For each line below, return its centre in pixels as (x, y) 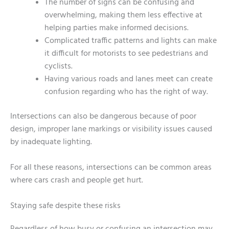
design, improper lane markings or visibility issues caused (111, 130)
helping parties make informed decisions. (116, 28)
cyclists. (58, 67)
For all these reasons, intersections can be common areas (111, 168)
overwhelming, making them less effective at (123, 16)
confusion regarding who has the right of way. (126, 92)
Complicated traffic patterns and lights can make (130, 41)
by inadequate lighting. (51, 142)
